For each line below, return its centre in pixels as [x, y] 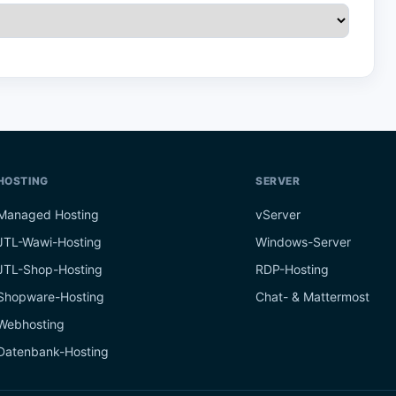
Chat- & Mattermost [312, 297]
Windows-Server [303, 242]
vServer [278, 214]
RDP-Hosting [292, 269]
